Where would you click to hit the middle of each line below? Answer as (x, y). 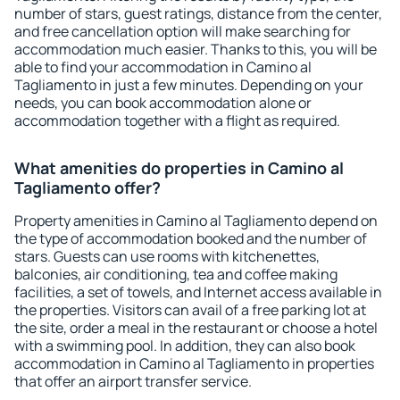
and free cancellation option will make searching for (183, 31)
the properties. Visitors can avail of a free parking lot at (190, 310)
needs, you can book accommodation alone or (163, 103)
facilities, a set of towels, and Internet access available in (198, 292)
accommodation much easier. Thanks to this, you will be (196, 49)
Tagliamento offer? (87, 187)
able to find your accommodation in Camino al (163, 67)
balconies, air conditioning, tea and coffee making (176, 274)
